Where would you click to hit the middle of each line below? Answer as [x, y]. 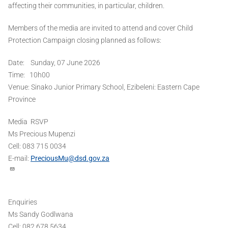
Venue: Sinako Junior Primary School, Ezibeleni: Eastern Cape [104, 87]
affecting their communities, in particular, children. [88, 6]
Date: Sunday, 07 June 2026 [54, 63]
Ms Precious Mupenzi [42, 134]
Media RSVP [29, 122]
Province [22, 99]
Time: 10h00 [31, 75]
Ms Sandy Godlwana [41, 215]
